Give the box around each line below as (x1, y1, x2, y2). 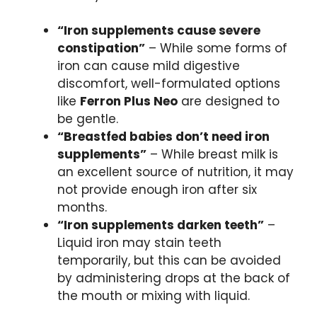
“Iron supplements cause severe (57, 21, 260, 39)
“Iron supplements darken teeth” (57, 216, 264, 234)
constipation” (57, 39, 145, 57)
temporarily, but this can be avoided (57, 251, 281, 269)
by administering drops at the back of (57, 269, 290, 287)
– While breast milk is (146, 145, 278, 163)
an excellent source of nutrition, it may (57, 163, 294, 180)
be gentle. (57, 110, 118, 127)
